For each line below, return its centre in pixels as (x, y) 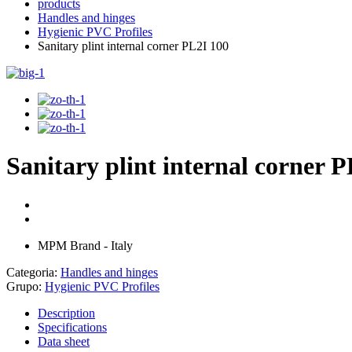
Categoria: (33, 272)
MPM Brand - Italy (85, 245)
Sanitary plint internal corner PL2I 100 (133, 46)
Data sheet (64, 341)
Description (66, 313)
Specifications (72, 327)
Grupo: (26, 286)
